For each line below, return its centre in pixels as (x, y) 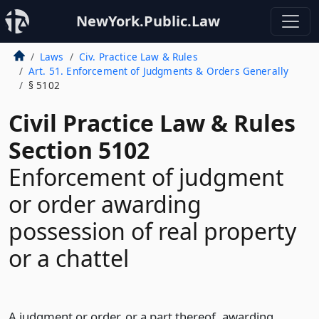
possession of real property (152, 231)
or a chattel (69, 258)
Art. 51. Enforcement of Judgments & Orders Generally (158, 71)
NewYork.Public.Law (148, 21)
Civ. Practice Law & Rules (138, 57)
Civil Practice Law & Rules (152, 123)
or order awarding (105, 204)
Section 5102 (79, 150)
